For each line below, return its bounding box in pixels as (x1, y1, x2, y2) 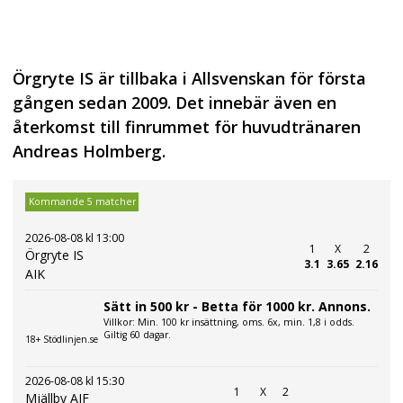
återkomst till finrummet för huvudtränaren (13, 116, 361, 139)
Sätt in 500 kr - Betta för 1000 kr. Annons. (103, 297, 371, 315)
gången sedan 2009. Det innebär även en (13, 92, 336, 114)
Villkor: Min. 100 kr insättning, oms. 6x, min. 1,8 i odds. (103, 315, 354, 328)
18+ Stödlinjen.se (25, 333, 98, 346)
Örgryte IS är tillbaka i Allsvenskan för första (13, 67, 366, 90)
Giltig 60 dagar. (103, 327, 171, 341)
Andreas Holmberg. (13, 140, 166, 163)
